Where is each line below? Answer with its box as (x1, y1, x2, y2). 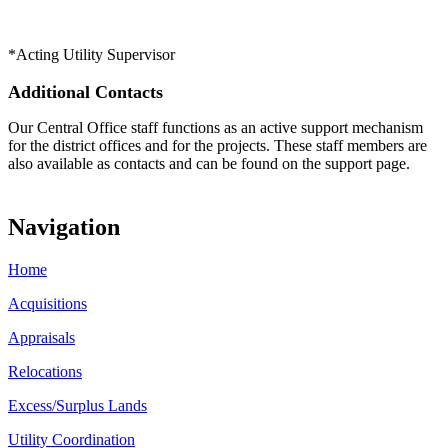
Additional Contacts (8, 81, 163, 102)
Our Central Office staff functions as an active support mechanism (8, 118, 423, 136)
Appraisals (8, 328, 75, 346)
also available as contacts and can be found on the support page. (8, 154, 410, 172)
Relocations (8, 362, 82, 380)
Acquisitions (8, 294, 87, 312)
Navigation (8, 213, 120, 240)
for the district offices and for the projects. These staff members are (8, 136, 427, 154)
